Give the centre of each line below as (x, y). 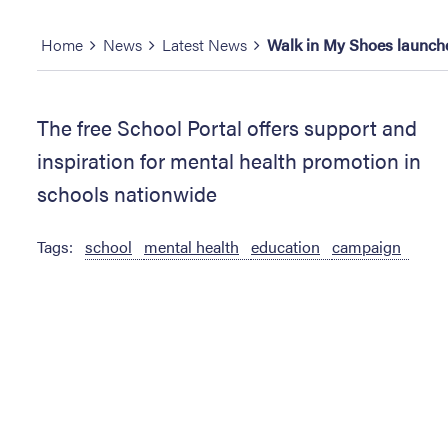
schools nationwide (127, 192)
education (285, 246)
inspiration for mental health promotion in (229, 159)
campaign (366, 246)
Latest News (204, 44)
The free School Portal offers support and (227, 126)
